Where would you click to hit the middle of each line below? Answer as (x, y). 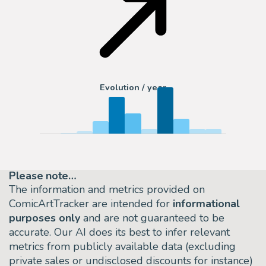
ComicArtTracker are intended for (91, 203)
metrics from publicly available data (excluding (122, 246)
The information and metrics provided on (107, 189)
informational (206, 203)
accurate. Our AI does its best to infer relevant (119, 232)
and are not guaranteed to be (152, 218)
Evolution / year (133, 88)
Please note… (43, 175)
